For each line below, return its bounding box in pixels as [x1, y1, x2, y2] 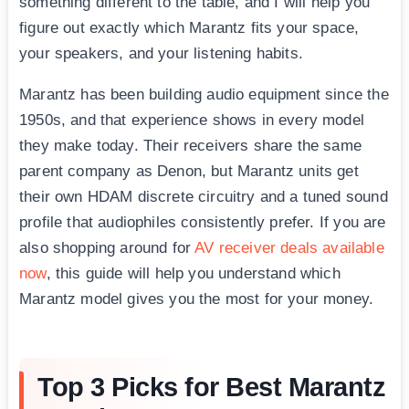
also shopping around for [19, 238, 195, 257]
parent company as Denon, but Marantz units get [19, 162, 359, 180]
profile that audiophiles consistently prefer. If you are [19, 213, 386, 231]
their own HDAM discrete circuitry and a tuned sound [19, 187, 388, 205]
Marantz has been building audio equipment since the [19, 85, 389, 103]
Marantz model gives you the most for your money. [19, 289, 374, 308]
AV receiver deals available [194, 238, 384, 257]
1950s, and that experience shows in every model [19, 110, 364, 129]
